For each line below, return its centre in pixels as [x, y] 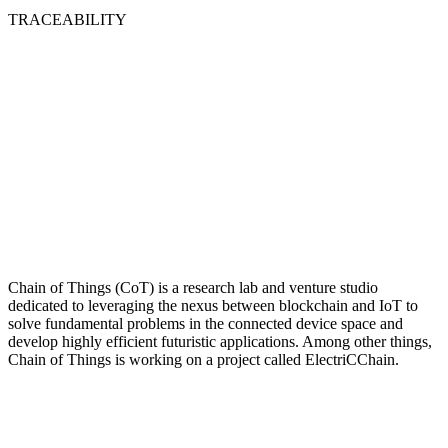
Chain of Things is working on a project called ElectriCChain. [203, 359]
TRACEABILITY [67, 19]
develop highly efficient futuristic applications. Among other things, [220, 341]
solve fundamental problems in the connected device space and [205, 323]
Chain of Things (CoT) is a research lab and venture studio [193, 287]
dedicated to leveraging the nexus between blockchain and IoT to [213, 305]
